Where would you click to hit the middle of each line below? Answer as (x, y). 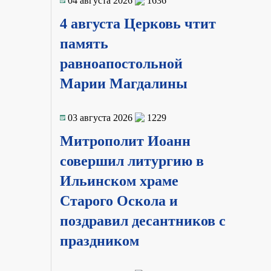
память (84, 44)
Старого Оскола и (119, 201)
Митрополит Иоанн (125, 141)
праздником (99, 240)
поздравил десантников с (142, 220)
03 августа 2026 (100, 117)
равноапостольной (121, 64)
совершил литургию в (132, 161)
